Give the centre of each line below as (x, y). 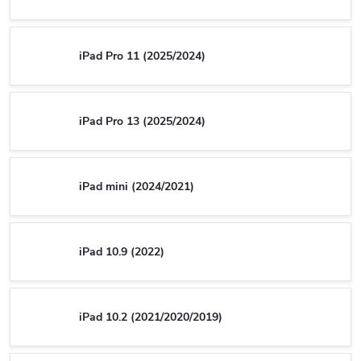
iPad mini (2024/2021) (137, 186)
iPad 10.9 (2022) (122, 251)
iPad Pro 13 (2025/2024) (142, 121)
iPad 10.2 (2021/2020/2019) (151, 317)
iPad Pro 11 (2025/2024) (142, 56)
